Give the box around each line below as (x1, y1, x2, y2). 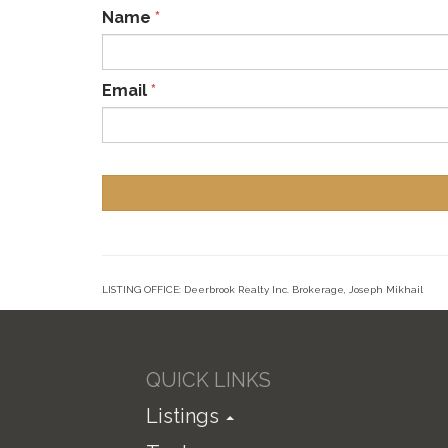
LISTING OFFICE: (102, 284, 184, 296)
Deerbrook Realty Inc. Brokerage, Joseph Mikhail (184, 284, 423, 296)
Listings (145, 403, 224, 428)
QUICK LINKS (145, 367, 271, 392)
